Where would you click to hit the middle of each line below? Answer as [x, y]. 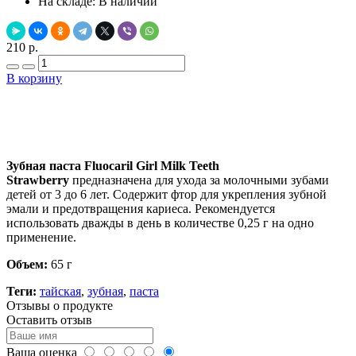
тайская [60, 291]
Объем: [27, 264]
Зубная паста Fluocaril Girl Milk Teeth [113, 165]
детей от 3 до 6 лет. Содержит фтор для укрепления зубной [166, 194]
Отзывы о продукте [60, 305]
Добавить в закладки [178, 108]
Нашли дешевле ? [178, 138]
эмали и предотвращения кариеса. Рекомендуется [141, 208]
